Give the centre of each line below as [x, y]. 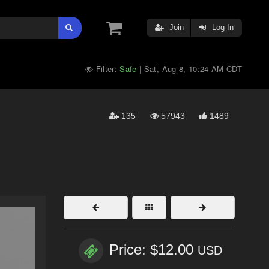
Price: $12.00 [153, 250]
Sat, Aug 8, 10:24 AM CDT [193, 69]
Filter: [107, 69]
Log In [222, 27]
